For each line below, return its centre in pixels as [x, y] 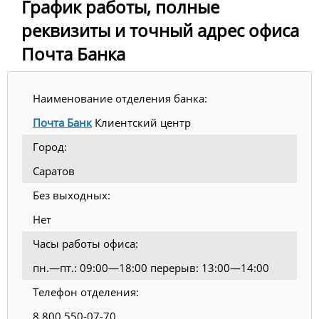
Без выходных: [72, 195]
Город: [50, 147]
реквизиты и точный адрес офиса [160, 31]
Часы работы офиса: [85, 244]
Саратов [54, 171]
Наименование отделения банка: [120, 99]
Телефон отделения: [86, 292]
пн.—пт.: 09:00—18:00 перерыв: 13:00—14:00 [151, 268]
